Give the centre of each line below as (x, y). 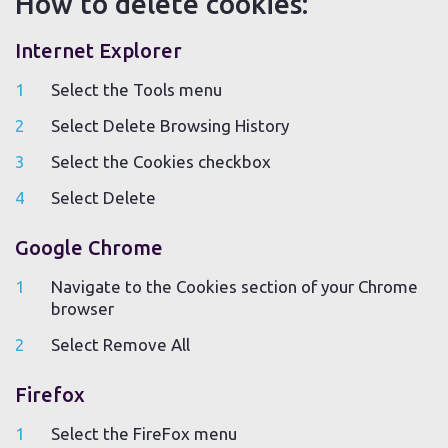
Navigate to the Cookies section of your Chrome (234, 287)
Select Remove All (120, 345)
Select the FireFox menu (144, 434)
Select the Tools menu (136, 89)
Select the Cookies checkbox (161, 161)
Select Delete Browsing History (170, 125)
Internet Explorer (98, 50)
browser (82, 309)
